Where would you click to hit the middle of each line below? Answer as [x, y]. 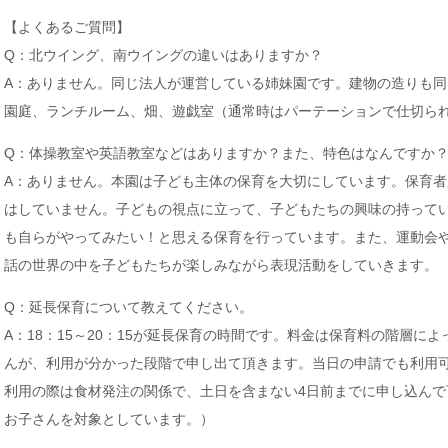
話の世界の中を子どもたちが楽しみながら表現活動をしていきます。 [221, 265]
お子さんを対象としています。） [109, 419]
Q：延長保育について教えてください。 [128, 307]
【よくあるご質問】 [67, 27]
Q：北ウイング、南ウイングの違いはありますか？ [163, 55]
